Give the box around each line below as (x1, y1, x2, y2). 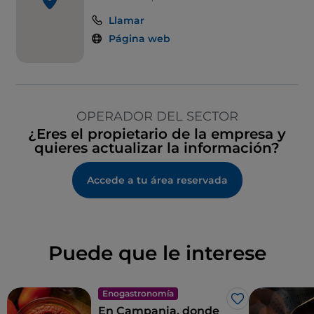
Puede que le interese (48, 241, 266, 266)
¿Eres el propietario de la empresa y (28, 125, 286, 143)
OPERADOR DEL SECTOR (76, 109, 238, 125)
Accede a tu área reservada (86, 174, 228, 187)
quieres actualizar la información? (34, 139, 280, 157)
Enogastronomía (102, 288, 174, 299)
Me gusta (236, 299, 289, 313)
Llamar (108, 14, 144, 27)
